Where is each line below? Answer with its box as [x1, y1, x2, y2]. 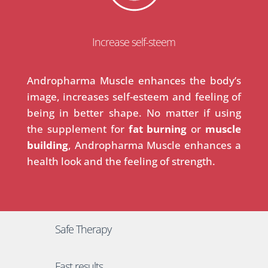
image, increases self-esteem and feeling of [26, 89, 242, 103]
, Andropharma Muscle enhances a [68, 138, 242, 152]
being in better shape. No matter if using [26, 105, 242, 120]
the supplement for [26, 121, 129, 136]
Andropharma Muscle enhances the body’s [26, 73, 242, 87]
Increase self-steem [92, 34, 176, 49]
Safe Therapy [54, 221, 111, 236]
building [26, 138, 68, 152]
